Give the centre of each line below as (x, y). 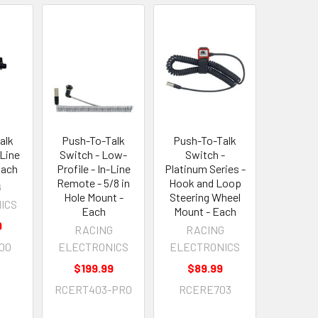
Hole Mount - (93, 197)
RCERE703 (205, 289)
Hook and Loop (205, 182)
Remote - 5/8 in (94, 182)
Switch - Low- (94, 154)
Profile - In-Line (93, 168)
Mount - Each (205, 211)
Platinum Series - (205, 168)
